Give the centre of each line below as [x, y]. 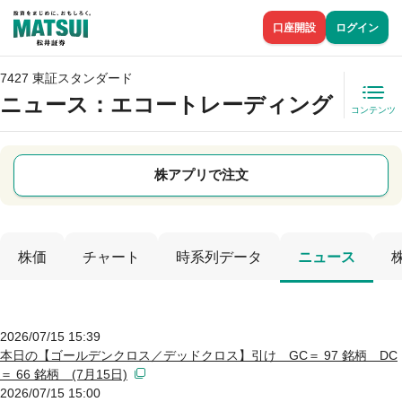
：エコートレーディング [211, 104]
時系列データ [219, 257]
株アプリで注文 [201, 175]
